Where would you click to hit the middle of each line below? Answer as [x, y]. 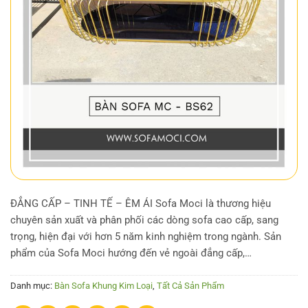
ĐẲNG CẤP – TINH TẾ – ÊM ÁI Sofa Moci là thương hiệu [141, 204]
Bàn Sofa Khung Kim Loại [103, 285]
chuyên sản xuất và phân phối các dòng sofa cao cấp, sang [144, 220]
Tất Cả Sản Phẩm [190, 285]
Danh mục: [32, 285]
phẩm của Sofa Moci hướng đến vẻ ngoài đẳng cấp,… [131, 253]
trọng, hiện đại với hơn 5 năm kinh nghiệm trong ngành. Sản [146, 237]
